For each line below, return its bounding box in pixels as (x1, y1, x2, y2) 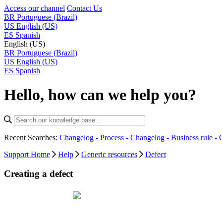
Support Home (4, 150, 50, 159)
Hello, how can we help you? (4, 86, 196, 104)
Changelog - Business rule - (130, 133, 219, 142)
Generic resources (81, 150, 137, 159)
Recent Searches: (4, 133, 59, 142)
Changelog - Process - (59, 133, 130, 142)
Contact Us (67, 4, 102, 12)
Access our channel (4, 4, 65, 12)
